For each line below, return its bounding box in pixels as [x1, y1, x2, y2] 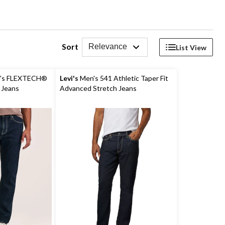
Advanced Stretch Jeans [59, 84, 137, 92]
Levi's [59, 74, 78, 82]
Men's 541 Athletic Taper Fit [78, 74, 168, 82]
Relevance [88, 42, 127, 51]
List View [176, 43, 206, 52]
